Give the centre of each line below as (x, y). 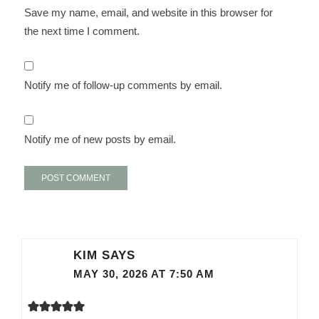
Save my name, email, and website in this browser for (149, 12)
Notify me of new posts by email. (100, 139)
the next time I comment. (82, 31)
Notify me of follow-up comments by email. (124, 85)
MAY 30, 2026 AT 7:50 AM (144, 274)
